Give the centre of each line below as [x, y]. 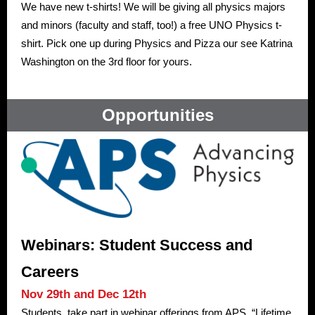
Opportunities [157, 115]
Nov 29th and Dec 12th [84, 294]
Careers [50, 272]
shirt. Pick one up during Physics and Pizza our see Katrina [157, 43]
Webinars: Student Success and [137, 245]
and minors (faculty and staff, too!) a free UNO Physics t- [152, 25]
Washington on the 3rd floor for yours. [107, 62]
